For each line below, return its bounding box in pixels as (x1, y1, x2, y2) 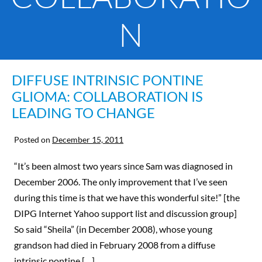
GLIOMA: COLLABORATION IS (12, 88, 203, 105)
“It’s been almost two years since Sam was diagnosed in (14, 160, 233, 172)
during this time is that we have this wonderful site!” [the (14, 192, 240, 204)
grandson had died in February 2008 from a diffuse (14, 239, 216, 251)
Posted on (14, 135, 51, 145)
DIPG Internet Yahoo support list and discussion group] (14, 208, 237, 219)
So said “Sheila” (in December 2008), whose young (14, 223, 213, 235)
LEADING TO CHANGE (12, 104, 155, 122)
